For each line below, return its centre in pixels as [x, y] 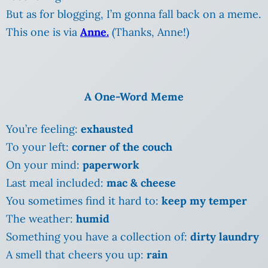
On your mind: [44, 165]
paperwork [111, 165]
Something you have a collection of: [98, 237]
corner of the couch [121, 147]
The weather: [41, 219]
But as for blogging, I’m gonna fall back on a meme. [133, 14]
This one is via [43, 32]
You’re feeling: [43, 129]
